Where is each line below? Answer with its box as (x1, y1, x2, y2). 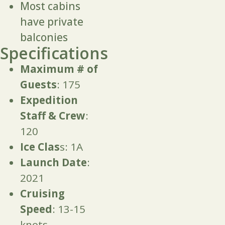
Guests (20, 77, 57, 92)
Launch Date (20, 155, 87, 170)
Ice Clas (20, 140, 60, 154)
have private (20, 15, 83, 29)
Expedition (20, 93, 78, 107)
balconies (20, 30, 68, 45)
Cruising (20, 186, 65, 201)
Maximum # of (20, 62, 98, 76)
